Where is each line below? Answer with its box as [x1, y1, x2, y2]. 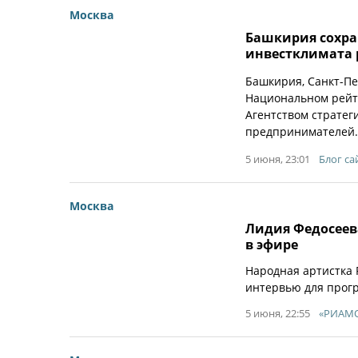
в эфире [245, 236, 298, 253]
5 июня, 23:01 [245, 152, 310, 166]
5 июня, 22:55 [245, 306, 310, 320]
